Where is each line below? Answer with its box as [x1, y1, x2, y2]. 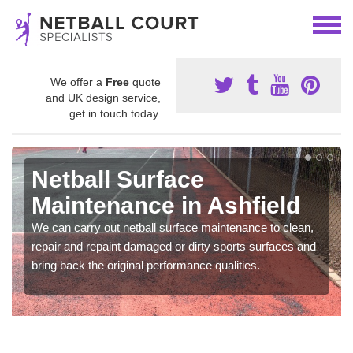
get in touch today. [69, 107, 161, 120]
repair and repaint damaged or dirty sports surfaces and [32, 240, 316, 253]
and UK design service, [46, 91, 161, 104]
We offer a [50, 76, 106, 88]
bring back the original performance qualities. [32, 258, 260, 272]
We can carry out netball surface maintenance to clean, [32, 221, 314, 234]
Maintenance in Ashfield [32, 192, 300, 218]
